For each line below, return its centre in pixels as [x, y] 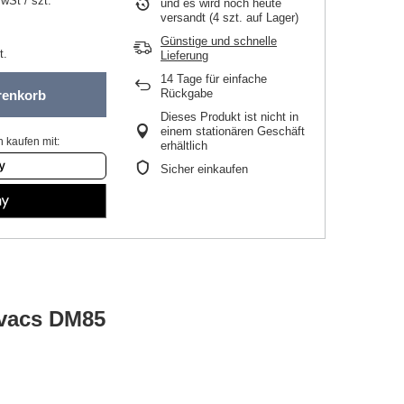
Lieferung [184, 55]
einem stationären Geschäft [233, 131]
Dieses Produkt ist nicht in [230, 117]
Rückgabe [187, 93]
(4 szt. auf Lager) [252, 18]
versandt [183, 18]
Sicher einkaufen [204, 169]
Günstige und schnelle [219, 41]
